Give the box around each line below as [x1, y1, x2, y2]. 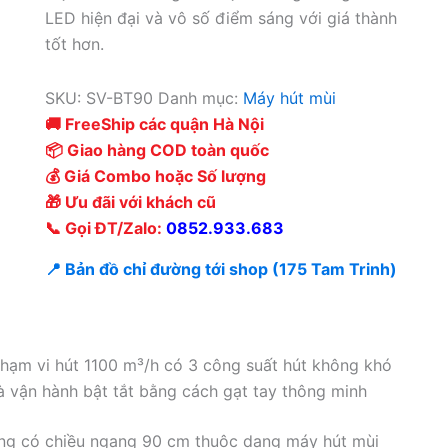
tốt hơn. [44, 34, 104, 55]
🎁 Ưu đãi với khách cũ [44, 192, 216, 213]
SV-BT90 [85, 88, 153, 109]
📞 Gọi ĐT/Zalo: [44, 218, 166, 239]
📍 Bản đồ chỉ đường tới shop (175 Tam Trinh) [44, 259, 397, 280]
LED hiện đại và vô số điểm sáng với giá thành [44, 8, 397, 29]
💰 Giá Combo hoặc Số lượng [44, 166, 266, 187]
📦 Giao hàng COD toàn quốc [44, 140, 269, 161]
